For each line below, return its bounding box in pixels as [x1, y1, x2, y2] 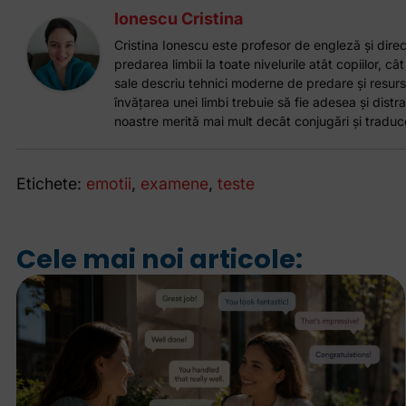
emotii [85, 174, 131, 194]
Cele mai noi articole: [15, 240, 303, 277]
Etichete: [15, 174, 82, 194]
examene [140, 174, 208, 194]
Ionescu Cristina [113, 9, 243, 29]
